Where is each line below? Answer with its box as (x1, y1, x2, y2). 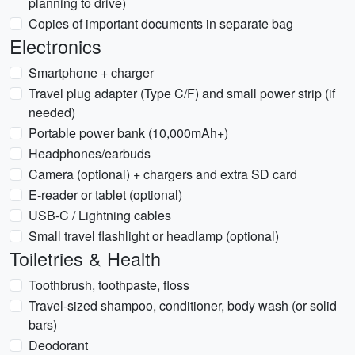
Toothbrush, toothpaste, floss (29, 276, 189, 294)
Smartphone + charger (29, 63, 154, 82)
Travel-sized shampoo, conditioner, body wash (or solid (29, 296, 337, 315)
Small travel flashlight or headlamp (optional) (29, 227, 279, 245)
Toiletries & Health (10, 245, 161, 272)
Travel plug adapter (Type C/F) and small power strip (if (29, 84, 335, 102)
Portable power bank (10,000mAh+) (29, 124, 228, 142)
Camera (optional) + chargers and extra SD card (29, 165, 297, 183)
